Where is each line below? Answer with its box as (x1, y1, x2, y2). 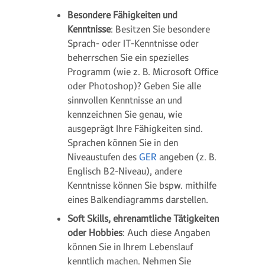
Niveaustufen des (67, 151, 139, 163)
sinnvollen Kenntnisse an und (67, 94, 182, 106)
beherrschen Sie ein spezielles (67, 51, 189, 63)
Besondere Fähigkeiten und (67, 9, 177, 21)
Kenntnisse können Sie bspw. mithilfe (67, 179, 216, 191)
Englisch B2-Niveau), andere (67, 165, 182, 177)
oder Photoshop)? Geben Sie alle (67, 80, 201, 92)
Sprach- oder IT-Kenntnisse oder (67, 37, 199, 49)
